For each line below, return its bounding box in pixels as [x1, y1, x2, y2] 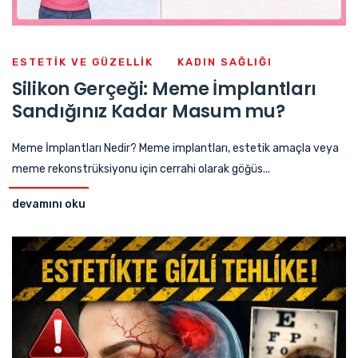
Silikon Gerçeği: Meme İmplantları [12, 76, 317, 101]
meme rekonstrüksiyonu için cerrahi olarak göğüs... [12, 161, 270, 176]
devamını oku [12, 197, 86, 211]
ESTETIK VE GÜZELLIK [12, 55, 153, 68]
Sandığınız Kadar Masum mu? [12, 98, 285, 124]
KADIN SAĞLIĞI [177, 55, 272, 68]
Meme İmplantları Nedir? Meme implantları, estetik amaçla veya [12, 141, 339, 155]
